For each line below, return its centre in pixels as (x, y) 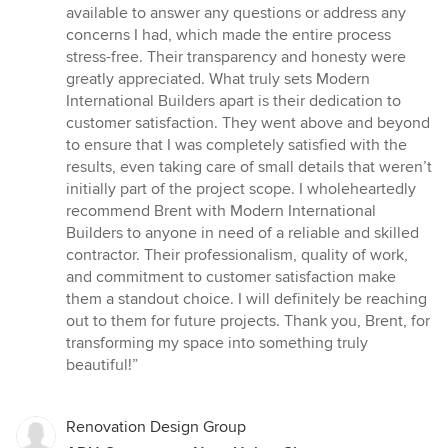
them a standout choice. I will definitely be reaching (246, 299)
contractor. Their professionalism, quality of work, (237, 255)
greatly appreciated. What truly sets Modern (218, 79)
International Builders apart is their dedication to (233, 101)
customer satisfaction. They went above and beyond (248, 123)
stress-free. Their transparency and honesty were (236, 57)
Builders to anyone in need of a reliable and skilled (242, 233)
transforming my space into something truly (217, 343)
